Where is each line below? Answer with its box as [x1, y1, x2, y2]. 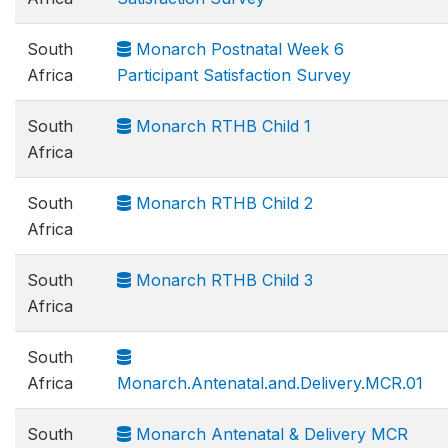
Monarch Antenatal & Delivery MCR [131, 424, 408, 444]
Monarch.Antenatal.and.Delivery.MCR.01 [117, 373, 423, 393]
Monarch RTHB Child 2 [131, 193, 313, 213]
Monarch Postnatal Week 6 [131, 39, 344, 59]
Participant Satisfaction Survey [117, 65, 351, 85]
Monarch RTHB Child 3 [131, 270, 313, 290]
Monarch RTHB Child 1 [131, 116, 311, 136]
